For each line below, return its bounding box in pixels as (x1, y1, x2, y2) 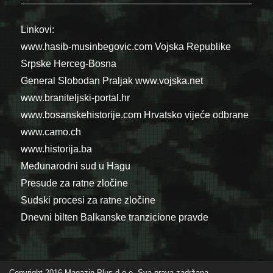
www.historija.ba (21, 144, 93, 155)
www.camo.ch (21, 127, 82, 138)
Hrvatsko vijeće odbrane (144, 110, 249, 121)
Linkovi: (21, 24, 55, 35)
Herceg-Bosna (54, 58, 117, 69)
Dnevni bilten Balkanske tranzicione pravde (21, 212, 209, 223)
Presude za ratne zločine (21, 178, 129, 189)
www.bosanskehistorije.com (21, 110, 142, 121)
